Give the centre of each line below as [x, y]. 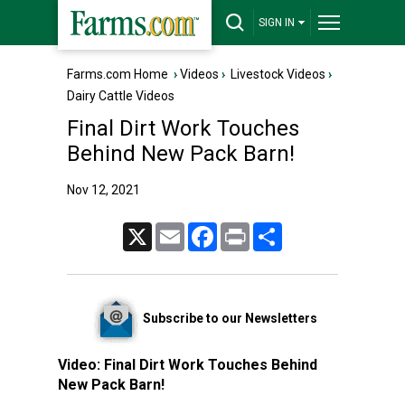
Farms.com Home [118, 74]
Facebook [241, 230]
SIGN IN [277, 23]
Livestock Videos [278, 74]
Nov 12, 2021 [104, 190]
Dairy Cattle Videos [121, 96]
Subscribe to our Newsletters [230, 318]
